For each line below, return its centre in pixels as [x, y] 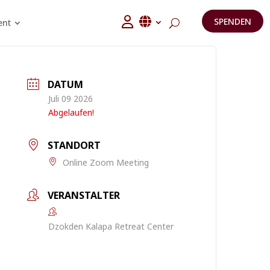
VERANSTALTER [84, 195]
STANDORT [74, 145]
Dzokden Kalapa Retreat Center [111, 226]
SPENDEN [233, 21]
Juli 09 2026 [71, 99]
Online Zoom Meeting [106, 162]
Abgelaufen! [71, 112]
